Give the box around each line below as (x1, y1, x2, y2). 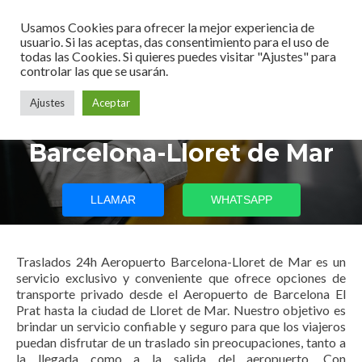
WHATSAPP (210, 193, 272, 206)
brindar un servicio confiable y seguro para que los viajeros (16, 318, 346, 334)
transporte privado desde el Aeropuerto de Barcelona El (16, 286, 346, 301)
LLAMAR (90, 193, 136, 206)
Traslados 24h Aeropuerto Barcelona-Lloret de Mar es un (16, 254, 346, 269)
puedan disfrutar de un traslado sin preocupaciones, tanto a (16, 335, 346, 350)
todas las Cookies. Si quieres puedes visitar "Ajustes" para (20, 48, 336, 64)
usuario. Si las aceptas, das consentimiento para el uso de (20, 34, 329, 49)
